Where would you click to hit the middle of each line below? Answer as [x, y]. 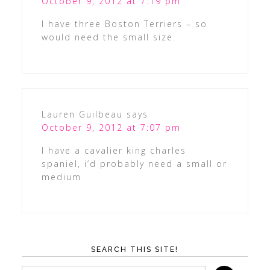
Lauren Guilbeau [82, 114]
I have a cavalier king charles [114, 150]
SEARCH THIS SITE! [135, 249]
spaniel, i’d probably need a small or [134, 163]
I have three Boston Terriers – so [124, 24]
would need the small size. [108, 37]
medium [61, 177]
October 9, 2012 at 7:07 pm [111, 127]
